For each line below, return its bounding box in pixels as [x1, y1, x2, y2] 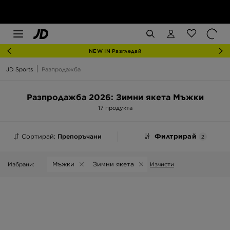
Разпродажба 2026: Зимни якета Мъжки [26, 92, 204, 102]
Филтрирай [154, 132, 199, 140]
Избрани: [8, 161, 34, 168]
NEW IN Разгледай [89, 48, 141, 54]
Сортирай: [21, 132, 57, 140]
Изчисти [150, 161, 174, 168]
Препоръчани [57, 132, 102, 140]
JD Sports [6, 66, 33, 73]
